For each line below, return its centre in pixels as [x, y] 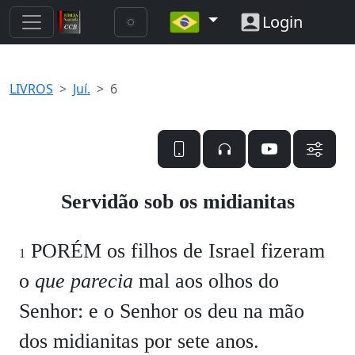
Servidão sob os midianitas [177, 202]
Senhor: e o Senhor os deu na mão [162, 311]
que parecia [84, 281]
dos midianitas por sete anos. [139, 341]
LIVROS [31, 89]
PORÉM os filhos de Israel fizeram [175, 251]
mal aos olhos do [206, 281]
